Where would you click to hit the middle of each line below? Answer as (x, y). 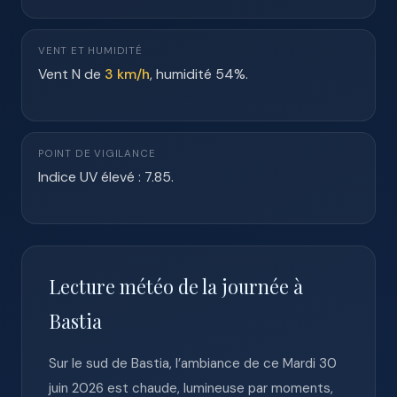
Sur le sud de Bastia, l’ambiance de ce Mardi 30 (193, 363)
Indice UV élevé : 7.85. (106, 177)
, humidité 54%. (199, 74)
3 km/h (127, 74)
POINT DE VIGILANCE (97, 154)
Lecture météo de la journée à (176, 286)
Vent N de (71, 74)
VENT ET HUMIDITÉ (90, 51)
